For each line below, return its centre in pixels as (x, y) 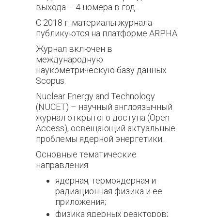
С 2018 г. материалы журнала (94, 23)
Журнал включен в (74, 49)
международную (70, 59)
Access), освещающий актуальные (106, 128)
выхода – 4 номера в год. (87, 7)
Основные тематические (86, 154)
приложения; (81, 202)
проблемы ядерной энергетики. (100, 139)
